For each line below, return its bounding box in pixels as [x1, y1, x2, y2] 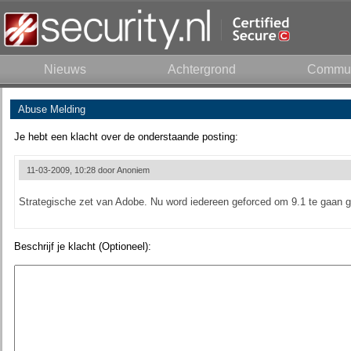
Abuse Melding [17, 103, 85, 115]
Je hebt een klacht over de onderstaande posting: [13, 131, 238, 143]
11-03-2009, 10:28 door [26, 165, 117, 175]
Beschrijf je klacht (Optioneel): [13, 241, 151, 252]
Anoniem [116, 165, 150, 175]
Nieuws [43, 63, 86, 76]
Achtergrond [168, 63, 236, 76]
